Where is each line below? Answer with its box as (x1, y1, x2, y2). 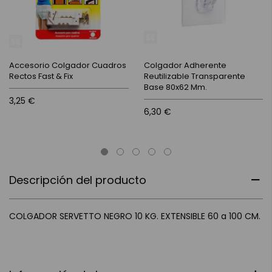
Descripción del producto (9, 172, 146, 188)
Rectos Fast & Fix (9, 70, 73, 82)
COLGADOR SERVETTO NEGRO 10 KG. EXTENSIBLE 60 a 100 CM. (9, 209, 260, 222)
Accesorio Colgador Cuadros (9, 59, 126, 71)
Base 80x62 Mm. (143, 81, 207, 93)
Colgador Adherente (143, 59, 226, 71)
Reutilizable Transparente (143, 70, 245, 82)
